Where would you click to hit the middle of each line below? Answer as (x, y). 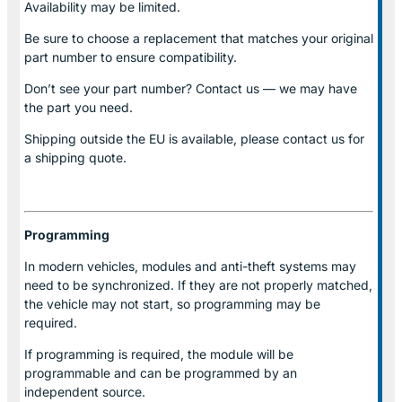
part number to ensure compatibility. (131, 57)
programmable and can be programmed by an (161, 372)
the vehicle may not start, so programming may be (172, 303)
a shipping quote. (75, 157)
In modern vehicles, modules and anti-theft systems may (190, 266)
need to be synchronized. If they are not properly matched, (198, 284)
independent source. (85, 391)
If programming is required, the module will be (159, 354)
